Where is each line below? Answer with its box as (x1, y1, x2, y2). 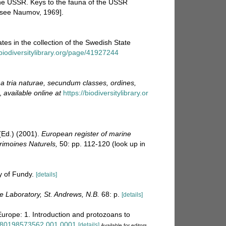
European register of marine (41, 129, 131, 138)
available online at (4, 89, 61, 97)
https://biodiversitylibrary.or (63, 89, 148, 97)
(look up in (110, 139, 145, 148)
